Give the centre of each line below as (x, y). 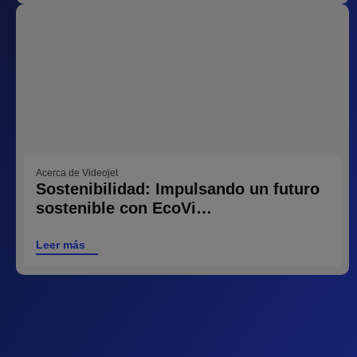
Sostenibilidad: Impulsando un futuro (178, 188)
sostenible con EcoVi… (124, 208)
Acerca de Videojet (77, 173)
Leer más (61, 244)
